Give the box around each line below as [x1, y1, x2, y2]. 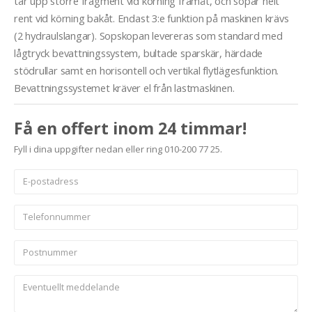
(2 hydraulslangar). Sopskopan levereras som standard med [14, 29, 283, 43]
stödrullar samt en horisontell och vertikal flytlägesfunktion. [14, 63, 279, 78]
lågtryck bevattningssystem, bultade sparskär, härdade [14, 46, 263, 61]
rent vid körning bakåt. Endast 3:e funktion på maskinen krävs [14, 11, 289, 26]
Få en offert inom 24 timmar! [14, 117, 247, 140]
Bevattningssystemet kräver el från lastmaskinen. [14, 81, 235, 95]
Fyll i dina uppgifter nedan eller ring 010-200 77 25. [14, 143, 222, 156]
